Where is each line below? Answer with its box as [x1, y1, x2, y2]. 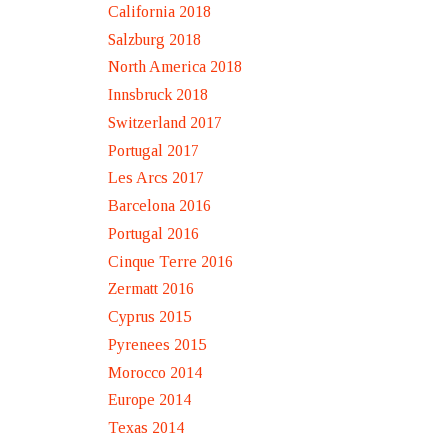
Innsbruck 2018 [108, 86, 208, 104]
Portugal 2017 [108, 141, 199, 159]
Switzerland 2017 [108, 113, 222, 131]
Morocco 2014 [108, 363, 202, 381]
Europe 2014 [108, 391, 191, 409]
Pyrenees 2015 [108, 335, 206, 353]
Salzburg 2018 [108, 30, 201, 48]
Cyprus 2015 [108, 308, 191, 326]
